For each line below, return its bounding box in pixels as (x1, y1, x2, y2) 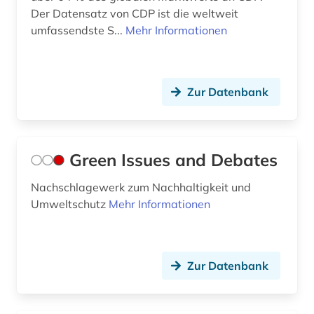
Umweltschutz (31, 197, 109, 212)
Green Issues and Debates (69, 149, 278, 171)
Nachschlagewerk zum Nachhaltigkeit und (31, 180, 251, 195)
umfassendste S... (31, 23, 125, 38)
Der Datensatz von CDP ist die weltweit (31, 6, 238, 21)
